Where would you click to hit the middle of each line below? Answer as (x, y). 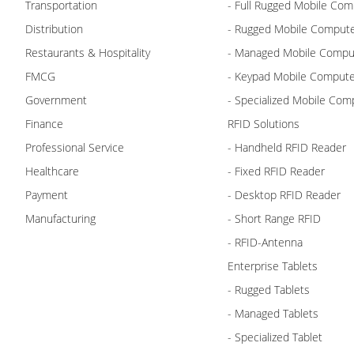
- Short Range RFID (274, 218)
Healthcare (52, 171)
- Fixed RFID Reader (276, 171)
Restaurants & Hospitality (88, 53)
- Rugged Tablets (269, 290)
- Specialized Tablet (275, 337)
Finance (44, 124)
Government (56, 100)
